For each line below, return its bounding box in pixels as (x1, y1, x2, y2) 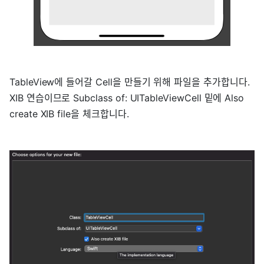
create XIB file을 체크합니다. (9, 108, 129, 120)
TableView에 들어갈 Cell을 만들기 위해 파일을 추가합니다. (9, 76, 250, 88)
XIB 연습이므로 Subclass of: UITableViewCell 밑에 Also (9, 92, 245, 104)
